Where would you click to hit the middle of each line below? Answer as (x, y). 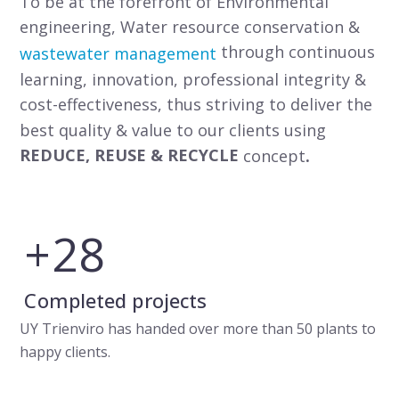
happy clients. (65, 351)
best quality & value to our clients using (173, 130)
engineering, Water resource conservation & (190, 27)
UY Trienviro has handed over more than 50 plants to (198, 328)
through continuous (296, 51)
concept (275, 155)
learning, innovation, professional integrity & (193, 79)
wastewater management (118, 53)
